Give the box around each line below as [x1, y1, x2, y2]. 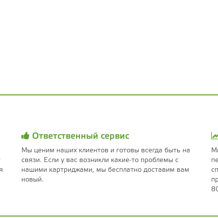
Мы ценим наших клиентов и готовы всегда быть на [21, 147, 190, 154]
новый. [21, 177, 44, 183]
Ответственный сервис [30, 132, 129, 141]
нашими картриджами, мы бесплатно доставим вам [21, 167, 189, 174]
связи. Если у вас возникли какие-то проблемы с [21, 157, 179, 164]
